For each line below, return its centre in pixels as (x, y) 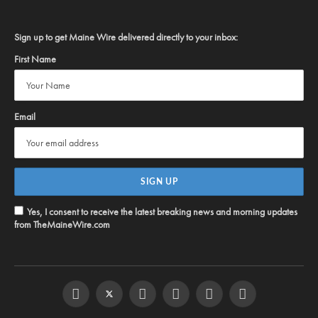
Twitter (120, 300)
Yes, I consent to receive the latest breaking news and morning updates (162, 212)
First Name (35, 59)
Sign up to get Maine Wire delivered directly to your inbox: (126, 37)
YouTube (191, 300)
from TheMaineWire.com (62, 224)
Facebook (93, 300)
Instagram (160, 300)
